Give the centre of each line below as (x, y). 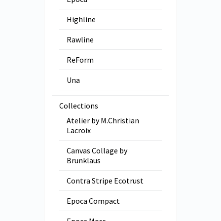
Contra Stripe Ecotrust (105, 181)
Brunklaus (83, 161)
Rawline (80, 40)
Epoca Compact (93, 201)
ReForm (80, 60)
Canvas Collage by (97, 151)
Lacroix (78, 130)
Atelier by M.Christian (103, 121)
